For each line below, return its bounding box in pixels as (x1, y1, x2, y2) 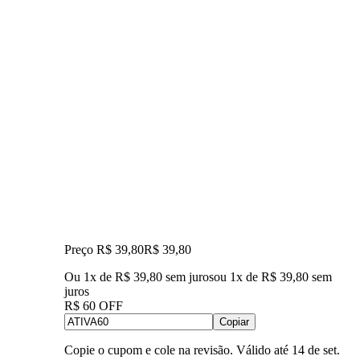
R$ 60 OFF (64, 298, 123, 313)
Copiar (219, 315, 249, 328)
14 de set (292, 342, 337, 357)
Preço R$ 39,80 (64, 242, 144, 256)
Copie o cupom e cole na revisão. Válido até (64, 342, 288, 357)
